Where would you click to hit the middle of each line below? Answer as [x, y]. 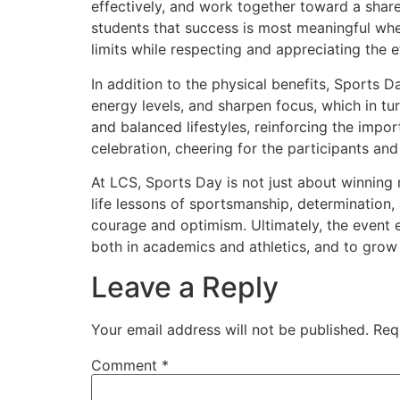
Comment [126, 365]
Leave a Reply [185, 287]
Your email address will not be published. [230, 329]
